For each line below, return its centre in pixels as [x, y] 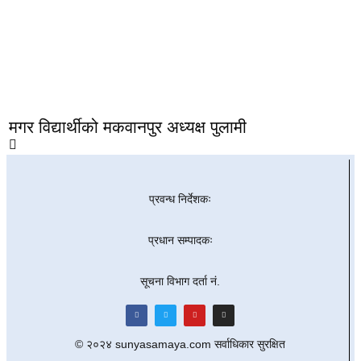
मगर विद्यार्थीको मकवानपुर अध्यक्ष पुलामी [128, 127]
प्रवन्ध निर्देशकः [180, 199]
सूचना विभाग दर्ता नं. [180, 281]
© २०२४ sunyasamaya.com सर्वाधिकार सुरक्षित [180, 344]
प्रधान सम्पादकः [180, 240]
